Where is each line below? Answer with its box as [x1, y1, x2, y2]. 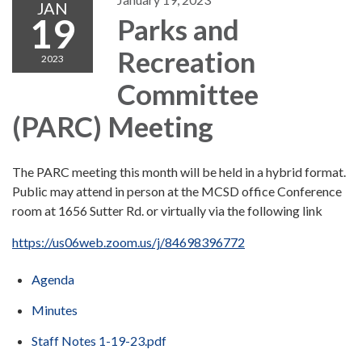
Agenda [32, 271, 74, 287]
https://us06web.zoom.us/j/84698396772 [12, 234, 245, 250]
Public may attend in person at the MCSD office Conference [12, 183, 342, 199]
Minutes [32, 301, 78, 318]
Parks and [117, 11, 239, 46]
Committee [117, 76, 259, 111]
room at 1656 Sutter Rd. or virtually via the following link [12, 202, 322, 218]
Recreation [117, 44, 255, 78]
